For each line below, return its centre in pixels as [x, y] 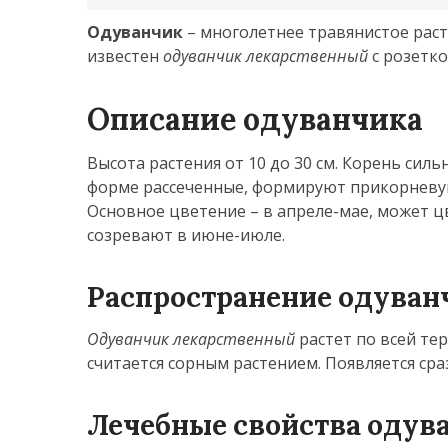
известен [125, 56]
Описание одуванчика [255, 119]
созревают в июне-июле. [186, 235]
